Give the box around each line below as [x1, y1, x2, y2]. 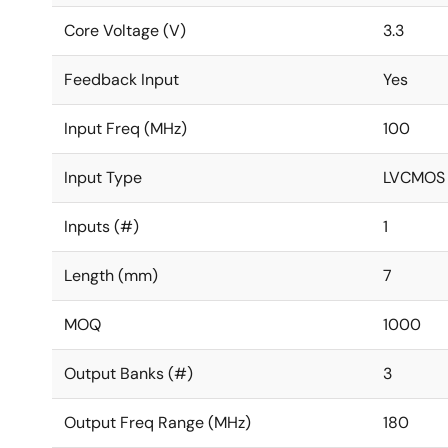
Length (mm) [64, 265, 158, 286]
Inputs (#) [64, 216, 139, 237]
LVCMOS [383, 167, 445, 188]
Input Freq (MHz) [64, 118, 187, 139]
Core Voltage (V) [64, 20, 186, 41]
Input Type [64, 167, 142, 188]
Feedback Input [64, 69, 179, 90]
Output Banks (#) [64, 363, 193, 384]
